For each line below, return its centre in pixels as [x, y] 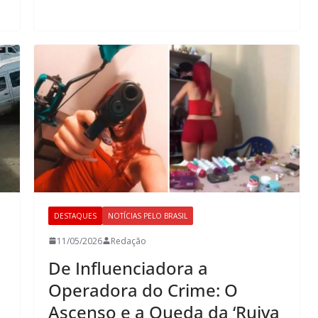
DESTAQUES [75, 215]
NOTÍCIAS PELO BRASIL [148, 215]
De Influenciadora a [128, 268]
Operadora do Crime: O [143, 290]
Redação [128, 241]
